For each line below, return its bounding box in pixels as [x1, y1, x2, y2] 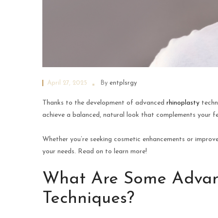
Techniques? [42, 190, 134, 208]
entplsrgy [109, 80, 137, 87]
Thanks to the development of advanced [42, 99, 166, 107]
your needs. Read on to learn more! [42, 148, 147, 156]
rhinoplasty [166, 99, 200, 107]
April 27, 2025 [47, 80, 87, 87]
